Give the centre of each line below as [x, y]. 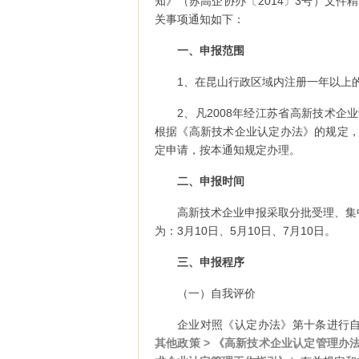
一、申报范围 [211, 50]
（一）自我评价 [216, 293]
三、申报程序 [211, 262]
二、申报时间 [211, 181]
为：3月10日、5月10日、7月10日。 [245, 231]
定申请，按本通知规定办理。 [228, 150]
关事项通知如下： [200, 19]
